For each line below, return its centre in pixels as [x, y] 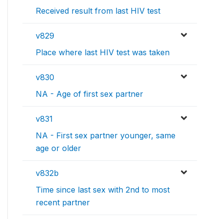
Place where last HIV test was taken [103, 53]
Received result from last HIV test [98, 11]
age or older [58, 148]
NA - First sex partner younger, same [106, 136]
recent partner [63, 203]
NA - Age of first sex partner [89, 94]
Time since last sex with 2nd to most [103, 190]
